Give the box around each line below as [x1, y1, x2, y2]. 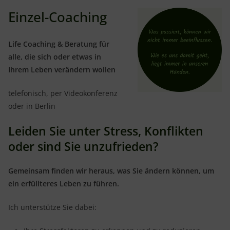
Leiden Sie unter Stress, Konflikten [8, 123, 203, 139]
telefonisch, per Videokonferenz [8, 88, 118, 98]
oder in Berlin [8, 101, 55, 111]
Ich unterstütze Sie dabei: [8, 202, 97, 212]
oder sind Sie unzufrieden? [8, 138, 158, 155]
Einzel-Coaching [8, 8, 107, 26]
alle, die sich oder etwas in [8, 52, 101, 62]
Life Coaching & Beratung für [8, 39, 109, 49]
